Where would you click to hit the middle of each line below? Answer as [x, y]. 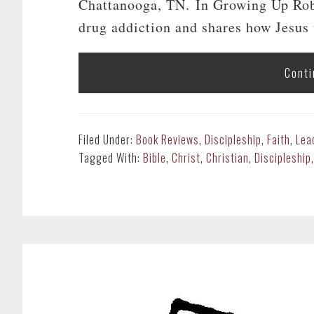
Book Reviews [168, 139]
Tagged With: [111, 158]
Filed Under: [107, 139]
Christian [227, 158]
